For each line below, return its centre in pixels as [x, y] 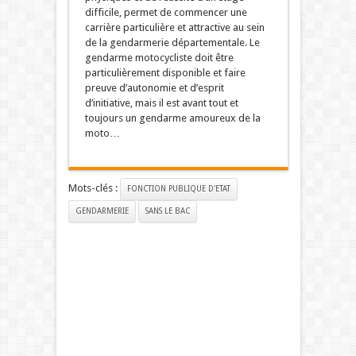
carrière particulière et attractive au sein [174, 28]
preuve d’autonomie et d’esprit [154, 88]
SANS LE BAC [167, 211]
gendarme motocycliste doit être [159, 58]
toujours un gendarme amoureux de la [172, 118]
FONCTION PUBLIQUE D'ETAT [178, 189]
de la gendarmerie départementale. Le [172, 43]
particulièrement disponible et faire [165, 73]
